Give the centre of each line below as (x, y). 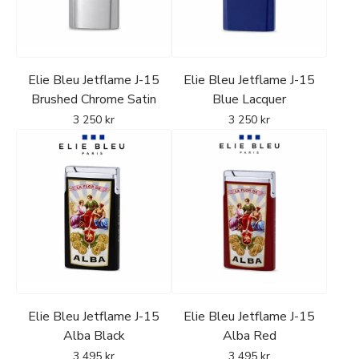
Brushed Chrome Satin (94, 99)
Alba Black (94, 336)
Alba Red (249, 336)
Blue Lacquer (249, 99)
